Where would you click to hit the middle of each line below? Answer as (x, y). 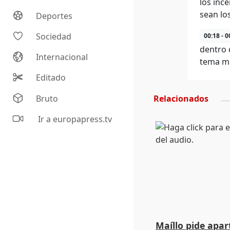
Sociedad (54, 37)
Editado (51, 78)
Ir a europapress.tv (74, 119)
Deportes (54, 16)
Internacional (62, 57)
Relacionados (181, 99)
